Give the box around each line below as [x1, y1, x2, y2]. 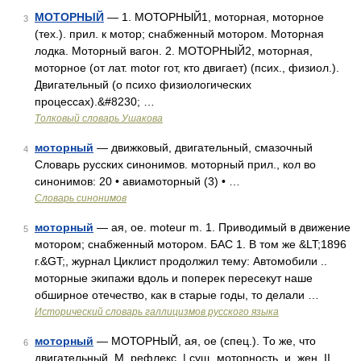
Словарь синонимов [35, 193, 127, 204]
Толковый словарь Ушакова [35, 113, 163, 124]
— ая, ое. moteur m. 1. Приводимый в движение [93, 221, 351, 234]
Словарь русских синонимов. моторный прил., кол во [35, 158, 316, 171]
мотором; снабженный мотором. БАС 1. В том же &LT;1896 [35, 238, 346, 251]
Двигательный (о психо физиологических [35, 78, 251, 91]
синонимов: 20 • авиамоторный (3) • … [35, 175, 240, 188]
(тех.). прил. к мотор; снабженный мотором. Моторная [35, 27, 324, 40]
